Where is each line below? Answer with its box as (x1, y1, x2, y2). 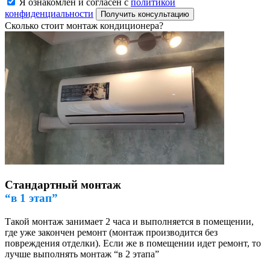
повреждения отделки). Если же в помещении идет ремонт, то (5, 237, 261, 248)
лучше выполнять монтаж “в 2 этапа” (5, 248, 159, 259)
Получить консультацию (101, 10, 189, 19)
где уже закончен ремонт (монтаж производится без (5, 227, 218, 237)
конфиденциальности (5, 8, 93, 19)
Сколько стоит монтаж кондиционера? (5, 20, 163, 31)
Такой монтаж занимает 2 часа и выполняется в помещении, (5, 216, 254, 227)
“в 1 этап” (5, 191, 58, 204)
